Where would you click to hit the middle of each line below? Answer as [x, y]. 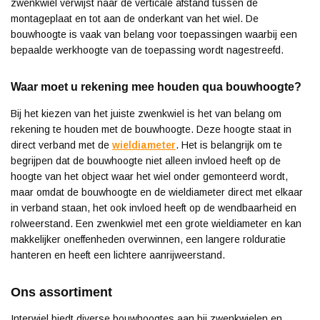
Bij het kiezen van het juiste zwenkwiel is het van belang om [146, 114]
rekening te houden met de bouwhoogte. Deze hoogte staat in [151, 130]
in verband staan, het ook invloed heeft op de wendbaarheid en [154, 208]
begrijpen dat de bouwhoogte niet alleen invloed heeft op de [146, 161]
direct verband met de [61, 145]
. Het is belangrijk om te [229, 145]
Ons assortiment [61, 292]
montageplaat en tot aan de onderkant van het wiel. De [135, 19]
